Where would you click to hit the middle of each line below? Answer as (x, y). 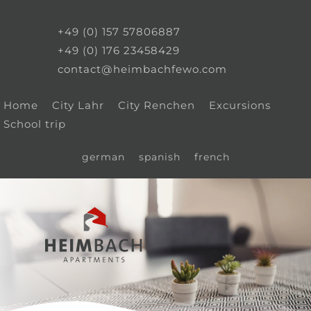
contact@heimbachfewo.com (142, 69)
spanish (159, 157)
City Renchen (157, 105)
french (212, 157)
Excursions (240, 105)
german (103, 157)
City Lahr (78, 105)
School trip (35, 124)
